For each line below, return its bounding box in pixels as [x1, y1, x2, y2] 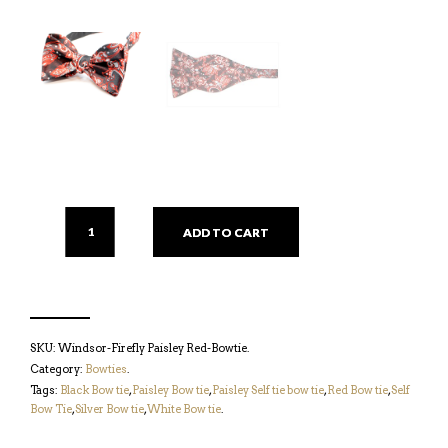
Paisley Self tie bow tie [212, 383, 324, 397]
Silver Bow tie [75, 402, 144, 416]
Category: [30, 362, 85, 376]
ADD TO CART [183, 225, 269, 240]
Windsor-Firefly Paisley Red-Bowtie [58, 341, 247, 355]
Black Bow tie [60, 383, 129, 397]
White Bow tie [147, 402, 221, 416]
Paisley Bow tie [132, 383, 209, 397]
